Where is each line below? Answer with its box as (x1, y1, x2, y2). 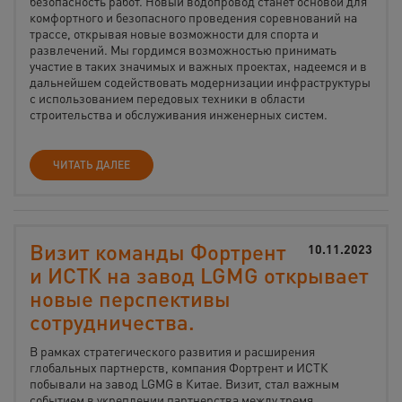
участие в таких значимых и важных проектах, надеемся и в (30, 57, 367, 74)
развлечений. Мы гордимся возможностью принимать (30, 41, 336, 57)
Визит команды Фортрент (30, 238, 286, 266)
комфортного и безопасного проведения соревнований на (30, 9, 357, 25)
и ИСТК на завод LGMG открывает (30, 261, 369, 289)
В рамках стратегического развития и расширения (30, 343, 315, 359)
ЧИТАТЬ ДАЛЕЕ (53, 158, 130, 171)
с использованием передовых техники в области (30, 90, 305, 106)
